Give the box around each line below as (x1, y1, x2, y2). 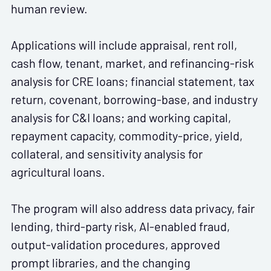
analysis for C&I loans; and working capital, (11, 108, 231, 127)
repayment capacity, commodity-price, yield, (11, 126, 243, 145)
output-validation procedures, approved (11, 235, 220, 254)
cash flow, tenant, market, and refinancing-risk (11, 54, 254, 73)
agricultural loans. (11, 163, 105, 181)
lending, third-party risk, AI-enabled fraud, (11, 217, 230, 236)
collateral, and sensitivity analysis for (11, 145, 203, 163)
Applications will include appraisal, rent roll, (11, 36, 237, 54)
